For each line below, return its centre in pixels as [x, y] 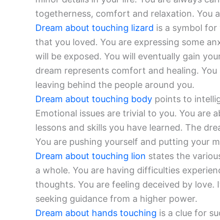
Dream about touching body [94, 99]
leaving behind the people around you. [115, 85]
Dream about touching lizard [95, 28]
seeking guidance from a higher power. [116, 199]
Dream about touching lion [91, 156]
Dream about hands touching [96, 213]
